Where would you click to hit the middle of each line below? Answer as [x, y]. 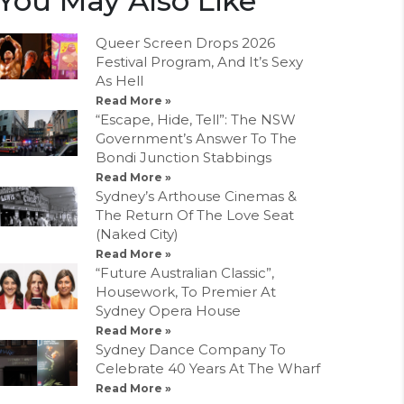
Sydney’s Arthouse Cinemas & [196, 197]
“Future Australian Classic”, [185, 273]
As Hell [119, 81]
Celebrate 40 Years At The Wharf [208, 369]
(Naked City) [137, 234]
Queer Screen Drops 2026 [185, 43]
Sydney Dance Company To [191, 350]
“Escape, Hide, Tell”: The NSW [196, 120]
